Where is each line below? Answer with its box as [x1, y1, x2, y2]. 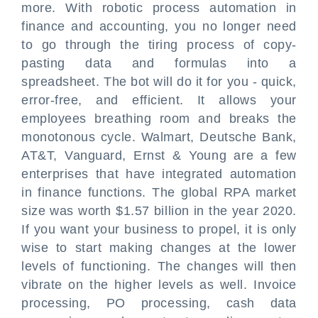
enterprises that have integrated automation [21, 167, 297, 181]
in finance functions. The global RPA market [21, 185, 297, 199]
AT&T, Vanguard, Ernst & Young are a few [21, 148, 297, 163]
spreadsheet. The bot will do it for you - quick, [21, 75, 297, 89]
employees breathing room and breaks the [21, 111, 297, 126]
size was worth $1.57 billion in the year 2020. [21, 204, 297, 218]
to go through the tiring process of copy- [21, 38, 297, 52]
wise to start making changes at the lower [21, 241, 297, 255]
